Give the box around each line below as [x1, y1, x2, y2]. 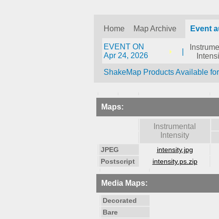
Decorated [103, 197, 137, 204]
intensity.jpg [156, 146, 193, 153]
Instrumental [153, 122, 196, 131]
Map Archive [133, 24, 176, 33]
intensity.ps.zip [152, 157, 197, 165]
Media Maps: [101, 179, 148, 187]
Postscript [101, 157, 135, 165]
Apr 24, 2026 [104, 51, 148, 60]
